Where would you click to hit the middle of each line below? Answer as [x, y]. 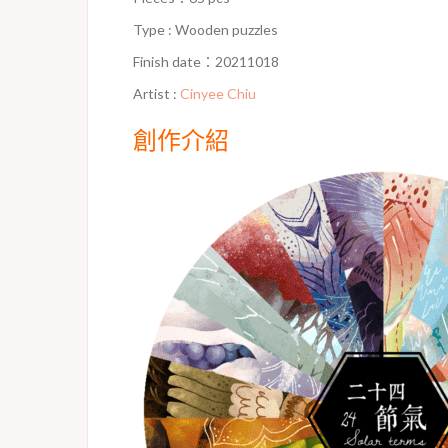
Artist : [156, 93]
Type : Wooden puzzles [205, 29]
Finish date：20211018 [206, 61]
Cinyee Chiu [218, 93]
